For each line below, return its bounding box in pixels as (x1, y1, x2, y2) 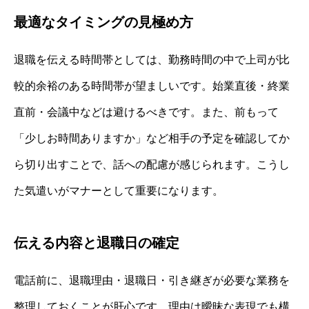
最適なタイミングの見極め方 (14, 14, 193, 30)
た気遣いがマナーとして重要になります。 (14, 185, 223, 197)
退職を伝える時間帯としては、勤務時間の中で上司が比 (14, 54, 290, 66)
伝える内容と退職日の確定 (14, 235, 179, 251)
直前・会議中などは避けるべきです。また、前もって (14, 106, 279, 119)
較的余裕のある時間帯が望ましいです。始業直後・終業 (14, 80, 290, 92)
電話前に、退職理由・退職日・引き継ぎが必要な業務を (14, 275, 290, 287)
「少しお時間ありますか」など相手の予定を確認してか (14, 132, 290, 145)
